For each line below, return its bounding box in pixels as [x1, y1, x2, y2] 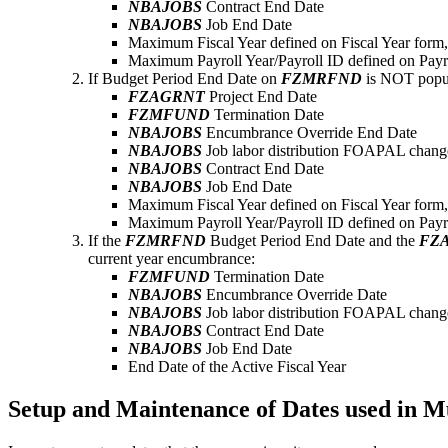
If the [88, 232, 125, 250]
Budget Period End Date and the [206, 232, 419, 250]
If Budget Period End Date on [88, 70, 281, 88]
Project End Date [205, 88, 317, 106]
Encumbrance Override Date [202, 286, 387, 304]
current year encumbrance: [88, 250, 255, 268]
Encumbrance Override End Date [202, 124, 417, 142]
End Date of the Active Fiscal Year [128, 358, 346, 376]
